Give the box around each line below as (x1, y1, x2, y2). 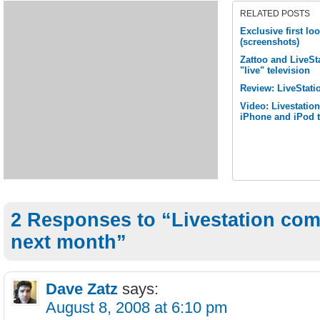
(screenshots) (240, 36, 299, 47)
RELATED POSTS (240, 9, 310, 19)
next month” (11, 231, 126, 253)
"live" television (240, 65, 310, 76)
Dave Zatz (46, 280, 118, 298)
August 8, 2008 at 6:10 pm (46, 299, 227, 316)
